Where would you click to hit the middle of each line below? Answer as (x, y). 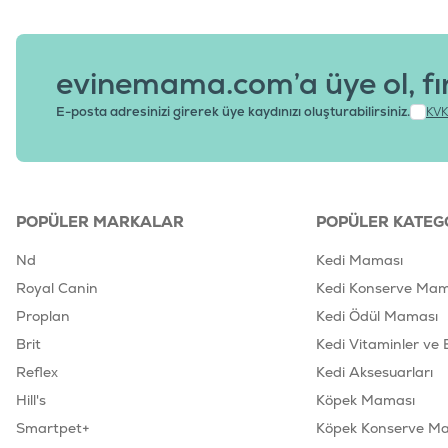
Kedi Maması (359, 260)
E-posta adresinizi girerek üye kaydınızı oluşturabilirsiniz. (233, 111)
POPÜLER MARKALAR (100, 221)
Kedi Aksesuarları (374, 372)
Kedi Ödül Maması (376, 316)
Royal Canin (57, 288)
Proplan (43, 316)
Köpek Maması (365, 400)
